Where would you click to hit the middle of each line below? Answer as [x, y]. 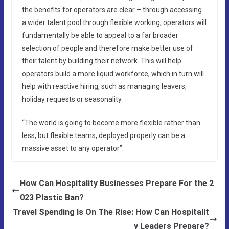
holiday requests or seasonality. [72, 99]
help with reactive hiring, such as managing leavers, [104, 86]
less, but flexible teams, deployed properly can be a [103, 135]
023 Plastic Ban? [52, 197]
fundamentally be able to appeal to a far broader [100, 35]
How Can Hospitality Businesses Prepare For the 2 [117, 183]
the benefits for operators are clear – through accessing [112, 9]
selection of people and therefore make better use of [107, 48]
